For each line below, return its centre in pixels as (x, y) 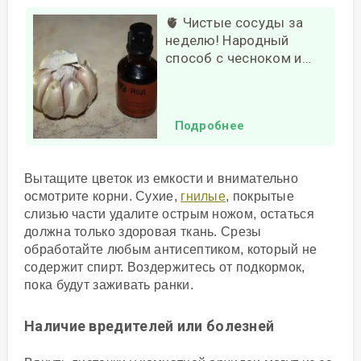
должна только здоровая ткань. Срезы (143, 231)
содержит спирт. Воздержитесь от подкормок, (165, 267)
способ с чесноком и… (238, 58)
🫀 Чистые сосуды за (234, 22)
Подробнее (210, 125)
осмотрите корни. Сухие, (103, 196)
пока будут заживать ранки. (109, 284)
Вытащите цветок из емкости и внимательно (161, 178)
